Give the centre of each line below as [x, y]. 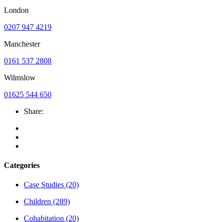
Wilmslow [20, 77]
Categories [22, 166]
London [16, 10]
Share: [35, 111]
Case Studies [44, 185]
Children [37, 202]
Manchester [22, 44]
